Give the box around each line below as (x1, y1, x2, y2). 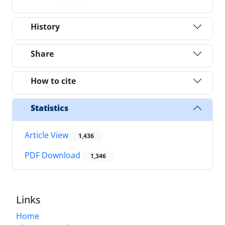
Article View (25, 130, 70, 141)
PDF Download (25, 150, 82, 161)
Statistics (31, 102, 68, 114)
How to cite (31, 75, 76, 86)
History (31, 21, 60, 32)
